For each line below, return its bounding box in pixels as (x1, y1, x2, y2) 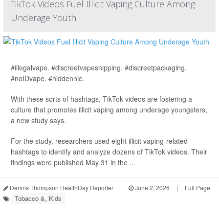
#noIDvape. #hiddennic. (11, 73, 84, 84)
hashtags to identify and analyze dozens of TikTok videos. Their (11, 147, 207, 157)
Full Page (185, 183, 210, 192)
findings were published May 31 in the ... (11, 157, 135, 168)
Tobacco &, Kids (15, 194, 62, 203)
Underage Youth (11, 12, 76, 24)
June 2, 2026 (133, 183, 170, 192)
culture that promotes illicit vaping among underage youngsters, (11, 105, 207, 115)
